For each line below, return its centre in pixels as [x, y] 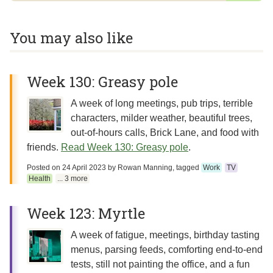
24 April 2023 [84, 168]
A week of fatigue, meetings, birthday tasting [165, 235]
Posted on [44, 168]
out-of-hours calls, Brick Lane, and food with [165, 133]
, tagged [187, 168]
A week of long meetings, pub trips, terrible [162, 103]
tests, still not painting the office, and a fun [160, 264]
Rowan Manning [145, 168]
